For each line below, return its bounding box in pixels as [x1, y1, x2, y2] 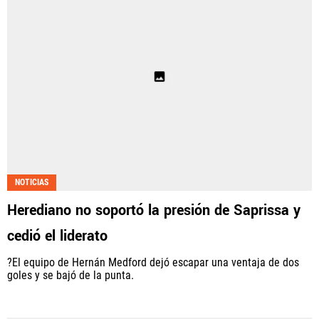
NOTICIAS [15, 177, 48, 187]
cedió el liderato [7, 225, 108, 246]
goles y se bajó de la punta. [7, 268, 134, 282]
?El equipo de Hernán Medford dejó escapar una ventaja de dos [7, 255, 299, 269]
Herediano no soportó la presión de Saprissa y [7, 199, 300, 221]
